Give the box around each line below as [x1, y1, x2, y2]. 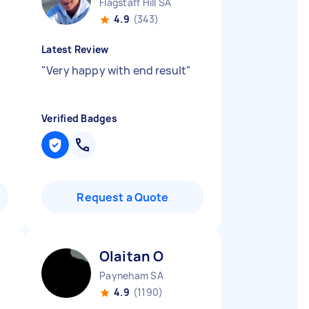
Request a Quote [77, 190, 169, 205]
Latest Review [41, 43, 109, 56]
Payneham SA [99, 269, 163, 282]
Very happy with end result [46, 63, 187, 78]
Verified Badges [41, 112, 117, 125]
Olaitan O [99, 247, 164, 266]
